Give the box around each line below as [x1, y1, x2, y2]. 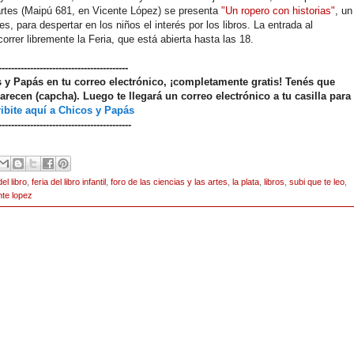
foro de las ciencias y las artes [111, 177, 228, 187]
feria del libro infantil [32, 177, 106, 187]
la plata [232, 177, 259, 187]
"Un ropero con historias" [221, 4, 335, 17]
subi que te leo [289, 177, 345, 187]
